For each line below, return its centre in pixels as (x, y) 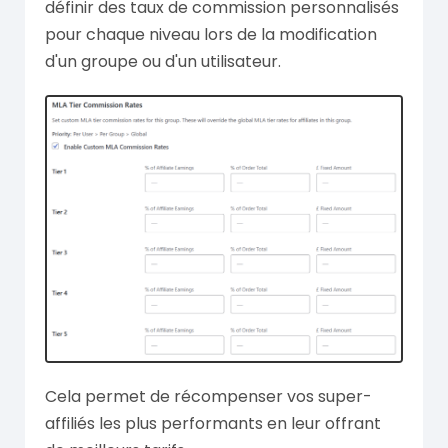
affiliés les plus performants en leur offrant (213, 424)
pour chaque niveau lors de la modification (211, 34)
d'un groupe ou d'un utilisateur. (163, 61)
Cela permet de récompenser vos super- (208, 397)
